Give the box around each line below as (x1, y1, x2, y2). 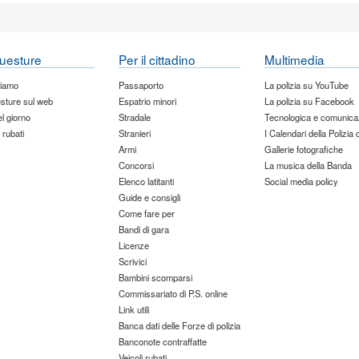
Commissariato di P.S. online (118, 286, 228, 300)
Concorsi (118, 158, 154, 171)
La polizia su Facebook (264, 94, 355, 107)
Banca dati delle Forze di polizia (118, 318, 240, 332)
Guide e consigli (118, 190, 180, 204)
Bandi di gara (118, 222, 169, 236)
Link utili (118, 302, 149, 316)
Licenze (118, 238, 149, 252)
